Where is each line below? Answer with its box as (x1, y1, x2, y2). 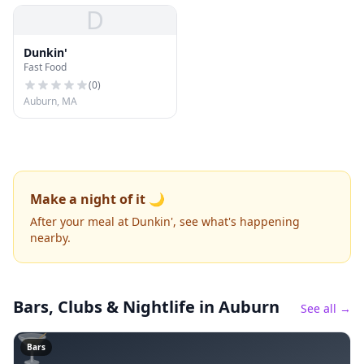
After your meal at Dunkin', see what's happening (30, 214, 300, 229)
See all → (301, 301, 351, 316)
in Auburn (195, 296, 279, 318)
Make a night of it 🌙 (30, 190, 165, 208)
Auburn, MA (24, 94, 77, 108)
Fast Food (24, 60, 67, 74)
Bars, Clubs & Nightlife (13, 296, 195, 318)
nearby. (30, 230, 71, 245)
